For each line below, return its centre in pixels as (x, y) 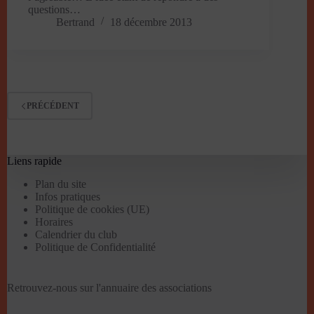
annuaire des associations (156, 287)
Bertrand (75, 22)
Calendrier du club (76, 234)
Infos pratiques (68, 196)
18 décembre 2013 (151, 22)
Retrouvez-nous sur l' (54, 287)
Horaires (54, 221)
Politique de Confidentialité (95, 247)
